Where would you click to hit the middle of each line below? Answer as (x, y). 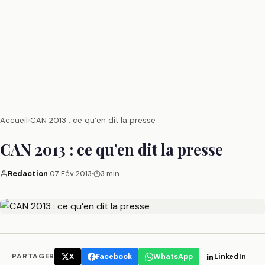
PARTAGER (33, 256)
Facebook (114, 256)
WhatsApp (173, 256)
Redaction (28, 174)
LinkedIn (230, 256)
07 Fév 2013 (71, 174)
